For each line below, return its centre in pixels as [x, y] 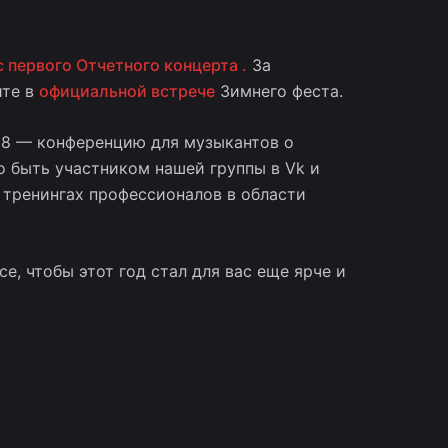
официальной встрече [126, 91]
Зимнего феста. [278, 91]
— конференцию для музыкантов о [152, 142]
